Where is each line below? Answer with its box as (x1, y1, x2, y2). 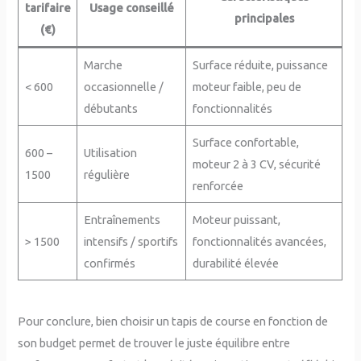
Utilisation (83, 146, 137, 160)
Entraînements (83, 213, 160, 227)
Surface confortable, (192, 135, 299, 150)
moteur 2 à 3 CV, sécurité (192, 157, 321, 172)
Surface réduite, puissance (192, 58, 328, 73)
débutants (83, 102, 138, 116)
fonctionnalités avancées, (192, 234, 326, 249)
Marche (83, 58, 122, 73)
